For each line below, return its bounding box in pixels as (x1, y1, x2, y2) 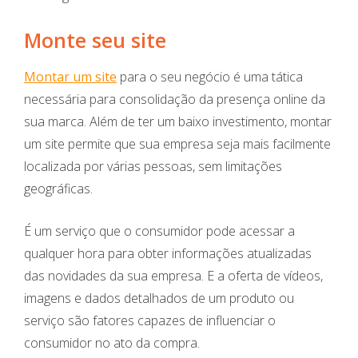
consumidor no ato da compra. (24, 334, 200, 352)
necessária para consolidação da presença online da (24, 90, 325, 109)
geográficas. (24, 180, 93, 198)
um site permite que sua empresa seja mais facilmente (24, 135, 331, 153)
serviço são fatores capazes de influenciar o (24, 312, 276, 330)
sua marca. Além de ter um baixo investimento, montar (24, 113, 332, 131)
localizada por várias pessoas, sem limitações (24, 157, 282, 176)
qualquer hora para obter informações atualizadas (24, 245, 312, 263)
